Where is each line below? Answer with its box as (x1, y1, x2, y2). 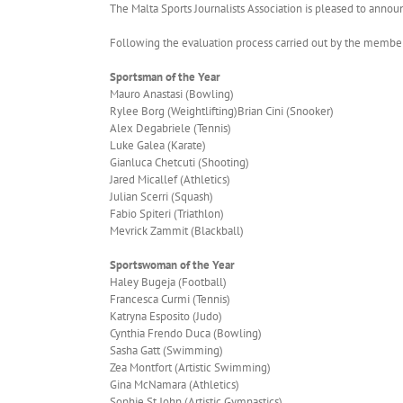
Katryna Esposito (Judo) (110, 308, 222, 324)
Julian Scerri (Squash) (110, 188, 213, 204)
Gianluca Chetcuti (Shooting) (110, 154, 249, 170)
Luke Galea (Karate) (110, 137, 206, 153)
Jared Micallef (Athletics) (110, 171, 230, 187)
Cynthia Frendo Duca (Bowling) (110, 325, 262, 341)
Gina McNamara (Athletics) (110, 376, 239, 392)
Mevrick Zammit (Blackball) (110, 222, 244, 238)
